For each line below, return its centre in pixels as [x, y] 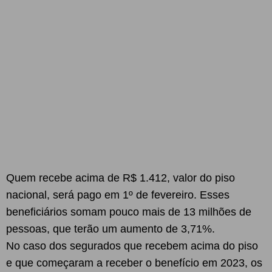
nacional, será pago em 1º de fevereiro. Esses [118, 195]
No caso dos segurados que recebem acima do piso [132, 246]
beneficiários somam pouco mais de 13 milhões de [129, 212]
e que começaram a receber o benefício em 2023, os [134, 263]
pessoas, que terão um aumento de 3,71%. [110, 229]
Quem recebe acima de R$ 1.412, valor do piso [121, 178]
